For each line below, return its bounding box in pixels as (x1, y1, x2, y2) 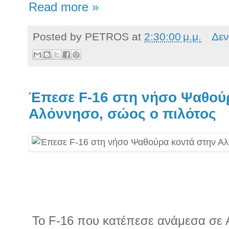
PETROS (85, 31, 129, 43)
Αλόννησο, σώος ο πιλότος (29, 105, 216, 122)
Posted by (33, 31, 85, 43)
